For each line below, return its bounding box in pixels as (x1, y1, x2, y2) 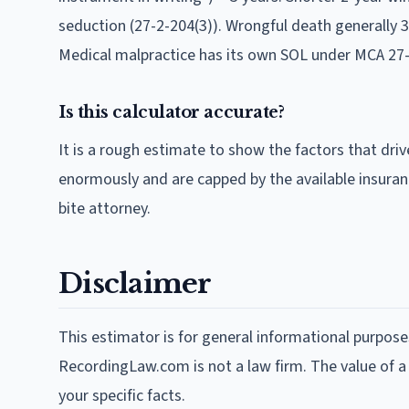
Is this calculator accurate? (58, 102, 285, 122)
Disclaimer (58, 267, 212, 300)
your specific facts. (58, 384, 185, 407)
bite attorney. (58, 197, 151, 220)
